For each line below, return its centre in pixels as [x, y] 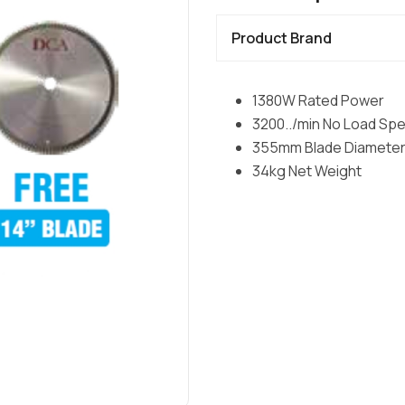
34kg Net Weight [307, 171]
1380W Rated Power [318, 100]
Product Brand [282, 38]
